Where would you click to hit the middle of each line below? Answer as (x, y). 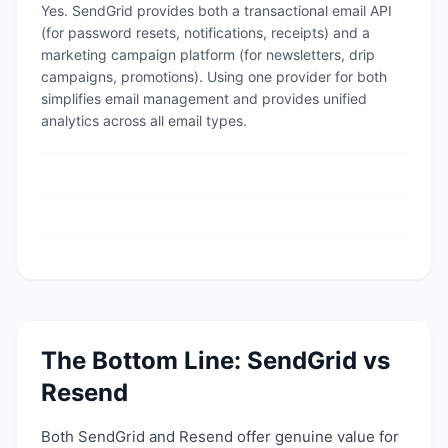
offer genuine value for (316, 436)
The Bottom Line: (144, 360)
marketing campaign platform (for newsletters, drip (208, 54)
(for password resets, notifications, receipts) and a (205, 32)
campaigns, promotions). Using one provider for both (214, 76)
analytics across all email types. (144, 120)
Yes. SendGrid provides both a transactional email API (216, 10)
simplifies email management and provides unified (204, 98)
